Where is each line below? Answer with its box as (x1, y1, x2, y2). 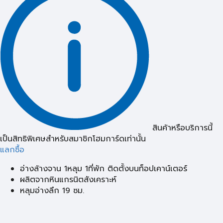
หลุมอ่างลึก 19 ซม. (20, 184, 84, 197)
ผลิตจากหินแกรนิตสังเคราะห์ (20, 173, 116, 186)
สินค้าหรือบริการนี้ (152, 121, 213, 134)
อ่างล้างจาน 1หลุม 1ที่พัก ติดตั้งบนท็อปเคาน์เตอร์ (20, 162, 187, 175)
